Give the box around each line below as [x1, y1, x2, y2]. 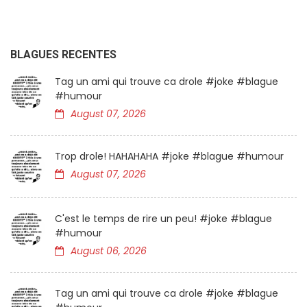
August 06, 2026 [71, 244, 147, 258]
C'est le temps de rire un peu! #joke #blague [55, 212, 272, 225]
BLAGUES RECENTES [10, 48, 116, 61]
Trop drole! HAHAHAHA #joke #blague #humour [55, 149, 284, 163]
